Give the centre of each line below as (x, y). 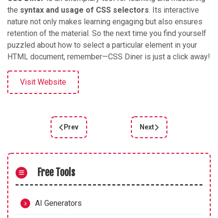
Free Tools (56, 173)
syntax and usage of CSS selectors (84, 10)
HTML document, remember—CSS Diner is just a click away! (109, 57)
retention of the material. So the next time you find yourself (107, 34)
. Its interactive (174, 10)
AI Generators (58, 203)
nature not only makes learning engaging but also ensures (105, 22)
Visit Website (43, 82)
